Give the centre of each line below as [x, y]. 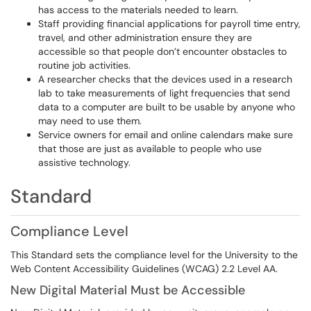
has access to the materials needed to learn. [140, 10]
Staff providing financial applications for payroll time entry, [169, 24]
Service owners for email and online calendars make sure [166, 135]
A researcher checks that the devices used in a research [165, 79]
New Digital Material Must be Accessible [129, 290]
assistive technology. [86, 162]
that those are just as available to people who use [150, 149]
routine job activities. [86, 65]
